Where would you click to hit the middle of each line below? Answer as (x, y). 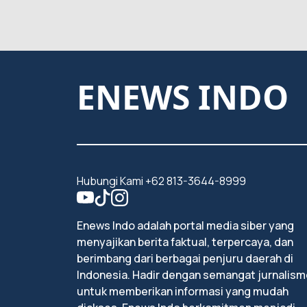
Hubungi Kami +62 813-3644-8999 (161, 181)
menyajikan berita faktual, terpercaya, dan (185, 242)
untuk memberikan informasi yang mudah (183, 291)
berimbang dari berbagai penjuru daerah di (185, 258)
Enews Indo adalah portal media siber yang (185, 225)
